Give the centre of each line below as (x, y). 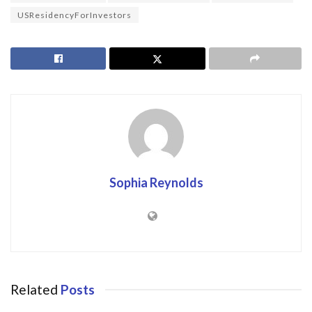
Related (34, 289)
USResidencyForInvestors (75, 15)
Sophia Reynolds (156, 182)
